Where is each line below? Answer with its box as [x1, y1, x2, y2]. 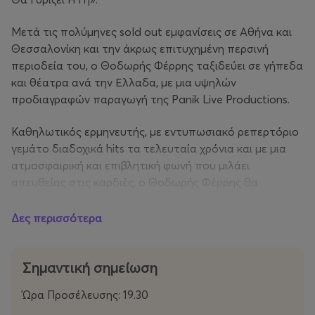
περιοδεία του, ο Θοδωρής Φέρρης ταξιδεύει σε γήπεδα [11, 58, 303, 72]
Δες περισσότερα [11, 210, 102, 225]
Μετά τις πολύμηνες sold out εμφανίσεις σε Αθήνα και [11, 24, 292, 39]
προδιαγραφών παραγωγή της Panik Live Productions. [11, 91, 292, 106]
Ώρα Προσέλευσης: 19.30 [22, 287, 148, 302]
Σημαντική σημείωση [22, 258, 157, 276]
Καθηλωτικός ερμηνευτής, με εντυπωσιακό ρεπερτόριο [11, 124, 299, 139]
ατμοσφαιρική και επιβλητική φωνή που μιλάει [11, 157, 250, 172]
